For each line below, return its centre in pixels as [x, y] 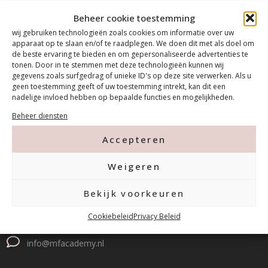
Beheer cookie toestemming [134, 18]
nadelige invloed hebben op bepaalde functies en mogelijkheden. [123, 97]
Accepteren [134, 139]
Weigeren [134, 166]
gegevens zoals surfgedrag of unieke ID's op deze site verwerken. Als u [132, 76]
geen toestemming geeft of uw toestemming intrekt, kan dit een [119, 86]
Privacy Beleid [157, 216]
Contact [35, 142]
